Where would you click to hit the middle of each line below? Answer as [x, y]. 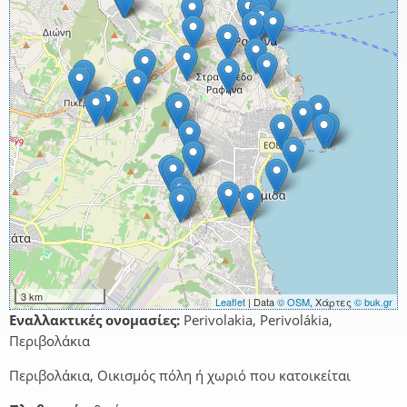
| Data [261, 302]
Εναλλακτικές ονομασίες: [94, 320]
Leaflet [230, 302]
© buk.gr [373, 302]
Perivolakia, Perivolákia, [256, 320]
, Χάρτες [332, 302]
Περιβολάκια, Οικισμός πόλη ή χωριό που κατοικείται [180, 376]
